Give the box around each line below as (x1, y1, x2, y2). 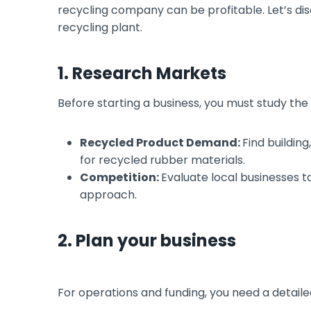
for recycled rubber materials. (80, 151, 245, 168)
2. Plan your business (58, 228, 236, 252)
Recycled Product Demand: (80, 134, 242, 151)
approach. (80, 186, 137, 203)
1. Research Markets (58, 61, 226, 85)
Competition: (80, 169, 161, 185)
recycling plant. (58, 19, 145, 35)
